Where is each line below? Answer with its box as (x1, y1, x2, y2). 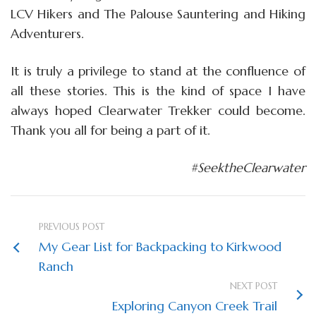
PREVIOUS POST (39, 220, 104, 233)
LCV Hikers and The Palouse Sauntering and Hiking (11, 5, 305, 22)
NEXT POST (230, 279, 277, 292)
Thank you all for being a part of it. (11, 121, 210, 138)
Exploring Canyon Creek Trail (112, 297, 277, 314)
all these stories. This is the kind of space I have (11, 82, 305, 99)
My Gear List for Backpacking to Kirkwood (39, 238, 281, 255)
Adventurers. (11, 25, 84, 42)
